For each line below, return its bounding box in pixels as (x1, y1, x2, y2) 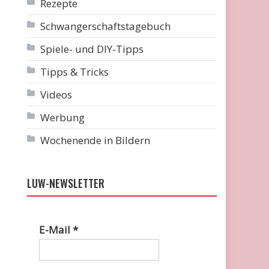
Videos (40, 88, 73, 101)
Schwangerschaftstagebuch (40, 19, 171, 33)
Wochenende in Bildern (40, 133, 151, 147)
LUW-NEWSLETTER (27, 175, 105, 191)
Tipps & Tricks (40, 65, 109, 79)
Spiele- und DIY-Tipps (40, 42, 144, 56)
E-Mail (39, 223, 73, 237)
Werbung (40, 110, 85, 124)
